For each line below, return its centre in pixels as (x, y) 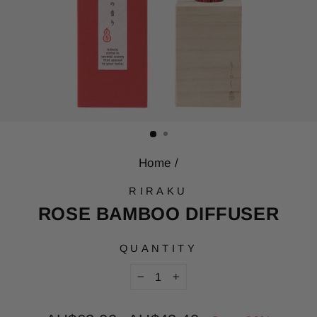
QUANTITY (158, 248)
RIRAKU (158, 191)
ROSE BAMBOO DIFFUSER (158, 213)
